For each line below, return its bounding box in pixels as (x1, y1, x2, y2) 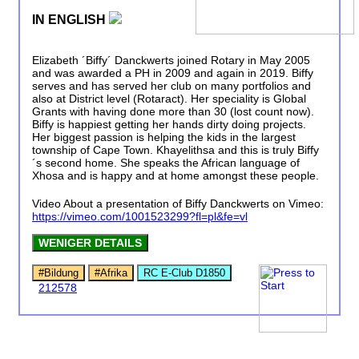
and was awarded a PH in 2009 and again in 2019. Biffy (32, 66, 313, 79)
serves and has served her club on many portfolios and (32, 79, 311, 92)
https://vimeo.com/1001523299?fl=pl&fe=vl (32, 209, 248, 223)
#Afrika (95, 266, 127, 279)
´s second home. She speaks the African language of (32, 155, 300, 169)
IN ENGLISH (32, 12, 109, 27)
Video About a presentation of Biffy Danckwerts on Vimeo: (32, 196, 324, 210)
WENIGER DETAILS (38, 236, 142, 249)
